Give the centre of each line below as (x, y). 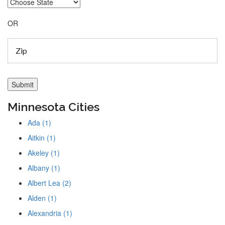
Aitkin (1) (42, 137)
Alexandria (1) (50, 213)
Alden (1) (42, 198)
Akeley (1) (44, 152)
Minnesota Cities (53, 106)
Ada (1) (39, 122)
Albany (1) (44, 167)
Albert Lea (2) (49, 183)
